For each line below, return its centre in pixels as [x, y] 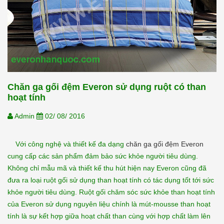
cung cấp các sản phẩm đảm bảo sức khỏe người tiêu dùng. [103, 156]
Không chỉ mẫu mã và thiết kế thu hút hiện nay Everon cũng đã [107, 168]
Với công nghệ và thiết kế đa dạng [67, 144]
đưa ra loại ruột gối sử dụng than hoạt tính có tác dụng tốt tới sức [111, 180]
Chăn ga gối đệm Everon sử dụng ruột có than [107, 87]
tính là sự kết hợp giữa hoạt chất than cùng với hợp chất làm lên [109, 216]
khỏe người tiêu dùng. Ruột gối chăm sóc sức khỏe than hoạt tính [111, 192]
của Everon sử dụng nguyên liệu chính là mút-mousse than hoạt [109, 204]
